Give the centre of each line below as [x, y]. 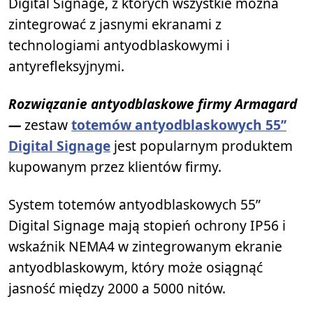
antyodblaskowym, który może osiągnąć [136, 268]
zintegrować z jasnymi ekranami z [115, 24]
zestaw [48, 125]
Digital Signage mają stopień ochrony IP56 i [147, 226]
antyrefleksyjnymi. [66, 66]
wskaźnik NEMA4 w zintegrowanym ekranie [145, 247]
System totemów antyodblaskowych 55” [134, 205]
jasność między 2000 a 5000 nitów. [117, 289]
